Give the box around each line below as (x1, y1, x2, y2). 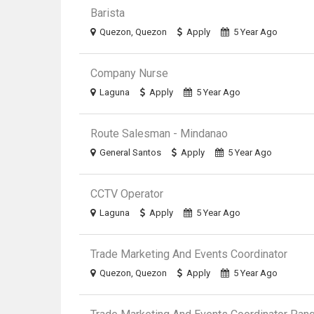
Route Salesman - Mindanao (90, 127, 228, 140)
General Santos (100, 147, 162, 158)
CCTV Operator (90, 187, 164, 200)
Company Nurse (90, 67, 169, 80)
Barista (90, 6, 125, 20)
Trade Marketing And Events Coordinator (90, 247, 288, 261)
